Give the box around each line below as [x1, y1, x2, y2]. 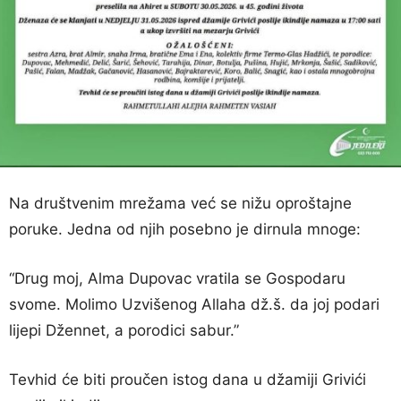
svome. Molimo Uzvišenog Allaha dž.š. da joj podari [9, 294, 380, 313]
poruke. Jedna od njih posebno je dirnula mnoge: [9, 219, 361, 238]
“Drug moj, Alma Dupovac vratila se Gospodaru [9, 269, 346, 287]
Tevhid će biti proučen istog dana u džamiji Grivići [9, 370, 366, 388]
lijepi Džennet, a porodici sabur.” [9, 320, 239, 339]
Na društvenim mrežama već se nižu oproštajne [9, 193, 352, 212]
